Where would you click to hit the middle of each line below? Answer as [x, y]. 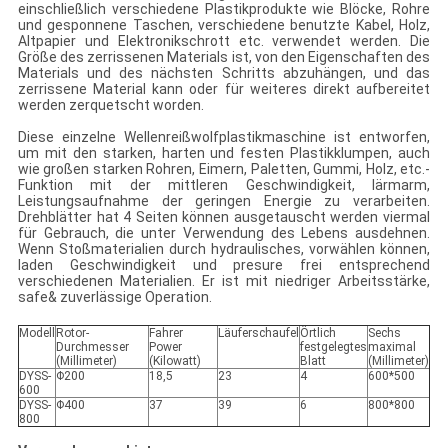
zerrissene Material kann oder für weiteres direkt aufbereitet [224, 89]
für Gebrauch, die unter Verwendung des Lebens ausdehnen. [224, 233]
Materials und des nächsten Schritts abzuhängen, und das [224, 73]
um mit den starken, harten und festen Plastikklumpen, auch [224, 153]
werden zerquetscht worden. [110, 105]
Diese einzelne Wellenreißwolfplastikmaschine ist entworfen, [224, 137]
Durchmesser [92, 347]
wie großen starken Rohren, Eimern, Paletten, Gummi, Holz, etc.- [224, 169]
